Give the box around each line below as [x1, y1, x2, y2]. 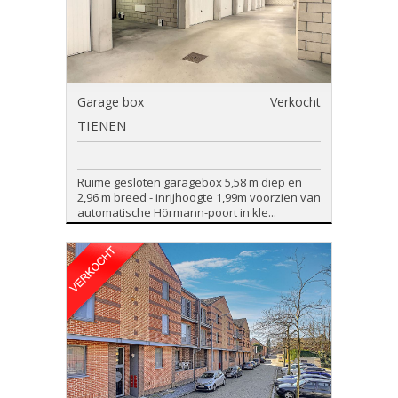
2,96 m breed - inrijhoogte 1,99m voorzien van [77, 189, 321, 205]
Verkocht [270, 93, 321, 110]
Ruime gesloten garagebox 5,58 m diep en [77, 174, 302, 190]
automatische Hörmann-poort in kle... [77, 204, 276, 220]
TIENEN [77, 116, 126, 134]
